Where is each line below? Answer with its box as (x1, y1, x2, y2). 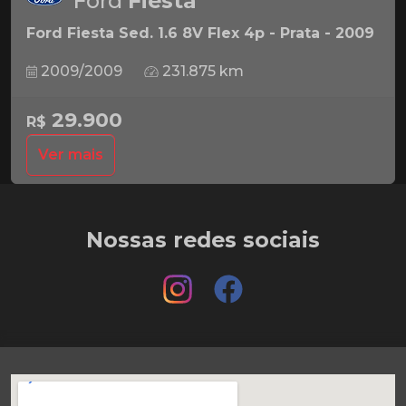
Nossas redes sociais (86, 226, 320, 253)
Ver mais (38, 145, 103, 163)
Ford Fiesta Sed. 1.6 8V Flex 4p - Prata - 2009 (26, 24, 374, 42)
